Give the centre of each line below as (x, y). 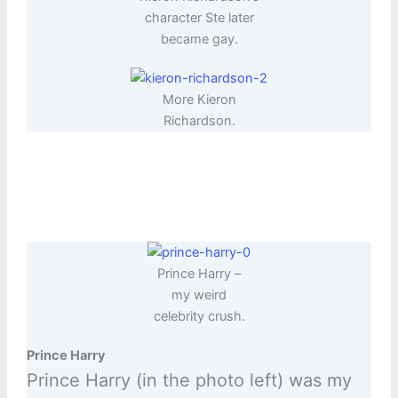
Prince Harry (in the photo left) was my (189, 381)
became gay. (199, 40)
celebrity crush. (199, 317)
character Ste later (199, 18)
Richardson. (199, 121)
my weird (199, 295)
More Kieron (199, 100)
